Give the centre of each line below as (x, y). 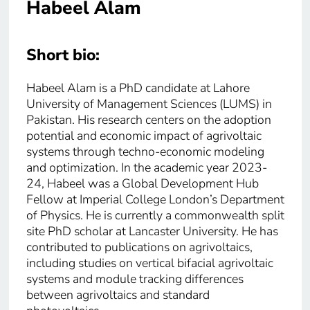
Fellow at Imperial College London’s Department (155, 200)
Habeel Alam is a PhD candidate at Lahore (138, 88)
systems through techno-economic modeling (145, 152)
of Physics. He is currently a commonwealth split (155, 216)
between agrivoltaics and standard (118, 295)
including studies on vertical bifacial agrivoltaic (149, 263)
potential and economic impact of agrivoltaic (144, 136)
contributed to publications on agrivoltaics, (139, 247)
